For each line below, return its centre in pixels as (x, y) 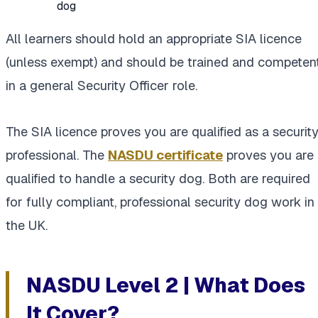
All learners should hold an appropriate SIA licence (154, 38)
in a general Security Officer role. (102, 85)
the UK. (27, 225)
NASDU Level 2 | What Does (166, 285)
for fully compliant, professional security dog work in (160, 202)
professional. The (57, 155)
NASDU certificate (165, 155)
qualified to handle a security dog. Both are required (158, 178)
